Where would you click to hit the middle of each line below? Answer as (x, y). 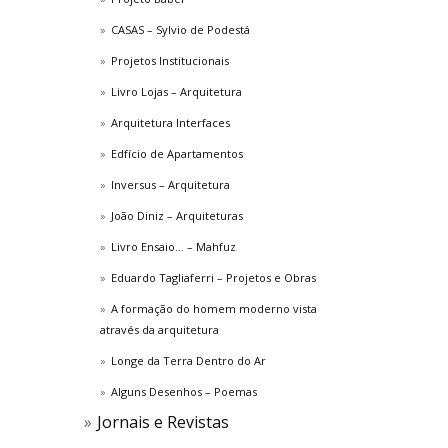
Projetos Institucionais (170, 60)
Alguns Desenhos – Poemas (184, 391)
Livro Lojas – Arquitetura (176, 91)
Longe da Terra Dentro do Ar (188, 360)
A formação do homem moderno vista (214, 308)
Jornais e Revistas (162, 422)
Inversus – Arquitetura (170, 184)
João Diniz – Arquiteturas (177, 215)
